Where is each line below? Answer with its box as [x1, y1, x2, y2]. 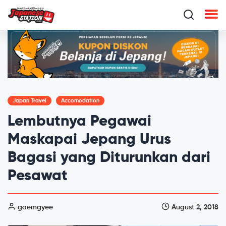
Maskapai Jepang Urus [8, 132, 171, 147]
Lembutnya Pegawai [8, 114, 151, 129]
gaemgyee [16, 203, 53, 211]
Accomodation [61, 97, 99, 103]
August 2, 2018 [169, 203, 218, 211]
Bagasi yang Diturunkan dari [8, 150, 210, 165]
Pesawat [8, 168, 68, 184]
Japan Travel [13, 97, 46, 103]
